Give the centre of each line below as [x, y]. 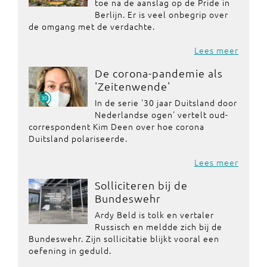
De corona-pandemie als [159, 73]
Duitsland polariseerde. [78, 138]
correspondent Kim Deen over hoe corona [117, 126]
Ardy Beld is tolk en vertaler [154, 215]
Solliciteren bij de [141, 185]
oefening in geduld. [70, 250]
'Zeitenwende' [132, 86]
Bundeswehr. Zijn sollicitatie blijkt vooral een [124, 238]
